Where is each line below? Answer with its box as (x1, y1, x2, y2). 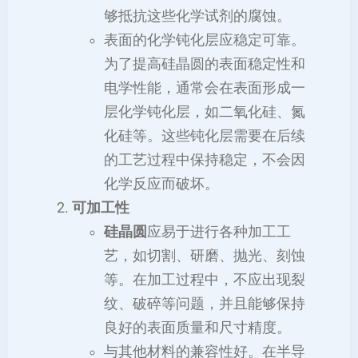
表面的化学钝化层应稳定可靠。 (104, 31, 305, 48)
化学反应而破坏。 (104, 175, 219, 192)
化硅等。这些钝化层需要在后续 (104, 127, 305, 144)
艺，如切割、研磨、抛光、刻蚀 (104, 247, 305, 264)
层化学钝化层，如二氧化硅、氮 (104, 103, 305, 120)
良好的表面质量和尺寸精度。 (104, 319, 291, 336)
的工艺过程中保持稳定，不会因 (104, 151, 305, 168)
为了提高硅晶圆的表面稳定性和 (104, 55, 305, 72)
